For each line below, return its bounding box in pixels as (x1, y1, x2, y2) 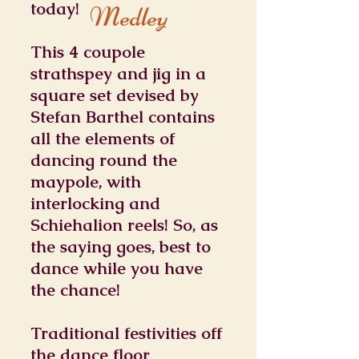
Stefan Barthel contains (30, 106, 215, 127)
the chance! (30, 279, 120, 301)
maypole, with (30, 171, 141, 192)
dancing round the (30, 149, 177, 171)
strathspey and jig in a (30, 63, 206, 84)
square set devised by (30, 84, 199, 106)
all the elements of (30, 127, 175, 149)
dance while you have (30, 257, 203, 279)
